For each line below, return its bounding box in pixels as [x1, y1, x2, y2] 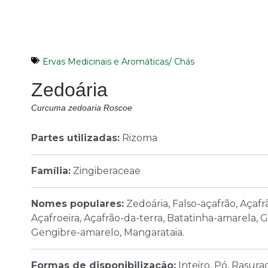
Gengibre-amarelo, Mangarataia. [31, 227, 184, 239]
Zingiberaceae [71, 165, 141, 177]
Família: [31, 165, 71, 177]
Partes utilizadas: [31, 132, 120, 144]
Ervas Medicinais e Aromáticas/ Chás [42, 56, 194, 68]
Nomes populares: [31, 198, 124, 210]
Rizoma [120, 132, 157, 144]
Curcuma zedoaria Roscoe [31, 103, 132, 113]
